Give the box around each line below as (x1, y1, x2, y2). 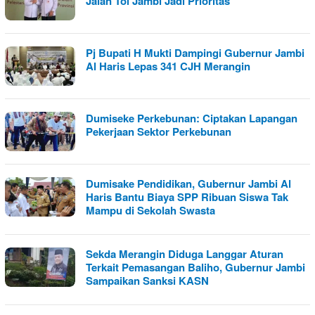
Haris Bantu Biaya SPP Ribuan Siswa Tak (86, 189, 288, 205)
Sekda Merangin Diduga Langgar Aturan (86, 246, 283, 262)
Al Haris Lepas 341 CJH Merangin (86, 58, 250, 74)
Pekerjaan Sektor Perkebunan (86, 124, 231, 139)
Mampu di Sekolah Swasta (86, 202, 215, 218)
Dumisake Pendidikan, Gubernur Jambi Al (86, 176, 291, 191)
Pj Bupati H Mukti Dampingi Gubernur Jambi (86, 45, 304, 60)
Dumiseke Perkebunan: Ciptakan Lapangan (86, 110, 297, 126)
